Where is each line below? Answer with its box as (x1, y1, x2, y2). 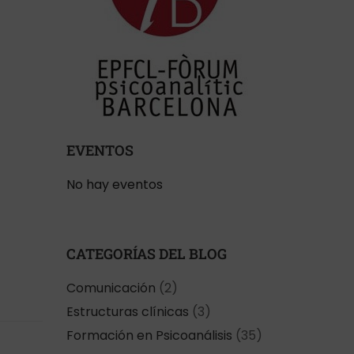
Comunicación (66, 279, 156, 297)
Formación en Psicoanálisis (66, 326, 232, 345)
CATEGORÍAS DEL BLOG (66, 244, 227, 263)
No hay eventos (66, 175, 163, 194)
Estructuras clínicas (66, 303, 189, 321)
